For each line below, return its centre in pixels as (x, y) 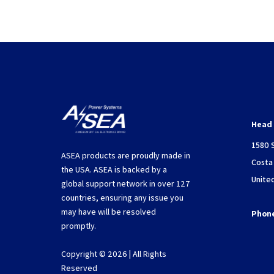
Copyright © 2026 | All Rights (114, 254)
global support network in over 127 (126, 183)
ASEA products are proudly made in (126, 155)
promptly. (79, 225)
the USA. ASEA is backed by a (114, 169)
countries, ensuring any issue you (122, 197)
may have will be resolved (109, 211)
